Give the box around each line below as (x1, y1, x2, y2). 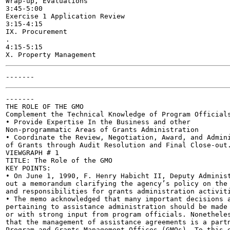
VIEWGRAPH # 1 (6, 149, 59, 157)
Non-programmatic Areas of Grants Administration (6, 126, 199, 133)
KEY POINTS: (6, 164, 51, 172)
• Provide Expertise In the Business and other (6, 118, 190, 126)
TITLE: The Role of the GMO (6, 157, 112, 164)
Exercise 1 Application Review (6, 12, 125, 20)
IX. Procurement (6, 28, 67, 35)
